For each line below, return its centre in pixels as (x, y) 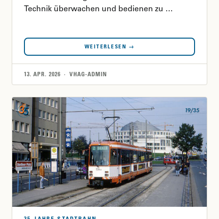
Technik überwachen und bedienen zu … (99, 8)
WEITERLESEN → (109, 46)
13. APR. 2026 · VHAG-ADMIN (66, 74)
